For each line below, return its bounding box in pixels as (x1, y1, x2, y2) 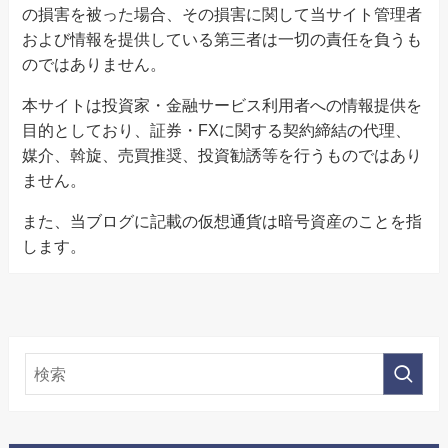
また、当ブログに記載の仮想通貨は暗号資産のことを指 (22, 212, 423, 231)
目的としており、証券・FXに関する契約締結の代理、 (22, 121, 412, 140)
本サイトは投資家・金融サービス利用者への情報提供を (22, 96, 423, 115)
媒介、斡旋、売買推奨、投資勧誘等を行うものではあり (22, 146, 423, 165)
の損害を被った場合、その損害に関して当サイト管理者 (22, 5, 423, 24)
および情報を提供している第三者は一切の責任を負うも (22, 30, 423, 49)
